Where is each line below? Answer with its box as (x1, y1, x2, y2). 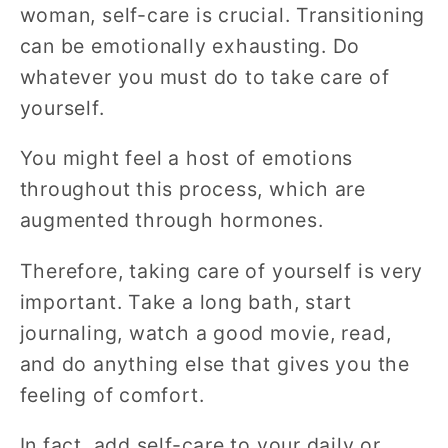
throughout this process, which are (19, 177, 367, 202)
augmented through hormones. (19, 208, 324, 233)
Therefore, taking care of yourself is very (19, 258, 424, 283)
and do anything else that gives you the (19, 351, 410, 376)
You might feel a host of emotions (19, 146, 354, 171)
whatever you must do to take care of (19, 64, 390, 89)
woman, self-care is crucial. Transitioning (19, 2, 426, 27)
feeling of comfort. (19, 382, 205, 407)
